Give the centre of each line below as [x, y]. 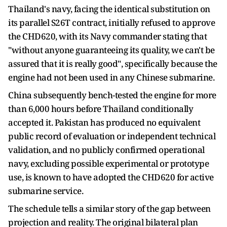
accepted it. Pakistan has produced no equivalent [104, 122]
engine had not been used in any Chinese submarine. [112, 77]
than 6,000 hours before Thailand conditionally [101, 109]
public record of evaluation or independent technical [112, 136]
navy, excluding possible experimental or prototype [108, 163]
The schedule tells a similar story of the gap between [109, 209]
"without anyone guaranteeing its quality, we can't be [111, 50]
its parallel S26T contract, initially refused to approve [111, 23]
